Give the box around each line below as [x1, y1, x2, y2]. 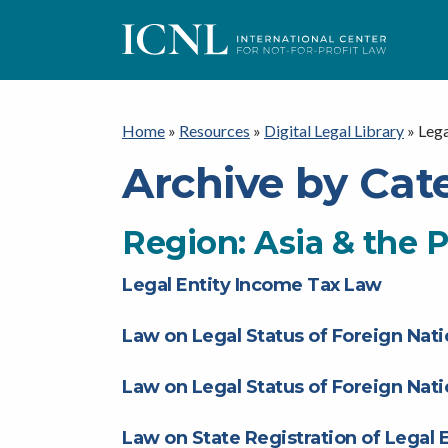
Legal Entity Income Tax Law [122, 274, 382, 297]
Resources [179, 121, 250, 141]
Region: [122, 223, 254, 263]
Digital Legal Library [264, 121, 404, 141]
